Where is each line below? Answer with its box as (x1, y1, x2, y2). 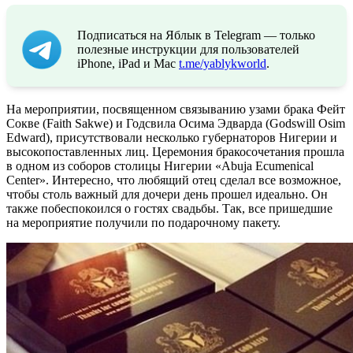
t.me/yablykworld (179, 56, 266, 70)
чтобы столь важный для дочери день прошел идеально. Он (6, 187, 328, 201)
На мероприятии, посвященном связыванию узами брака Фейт (6, 102, 345, 116)
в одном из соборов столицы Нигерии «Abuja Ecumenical (6, 158, 314, 173)
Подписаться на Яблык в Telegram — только (77, 28, 315, 42)
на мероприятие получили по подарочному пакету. (6, 215, 281, 229)
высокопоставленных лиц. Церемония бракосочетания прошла (6, 144, 344, 158)
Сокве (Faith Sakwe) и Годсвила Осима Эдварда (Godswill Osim (6, 116, 345, 130)
